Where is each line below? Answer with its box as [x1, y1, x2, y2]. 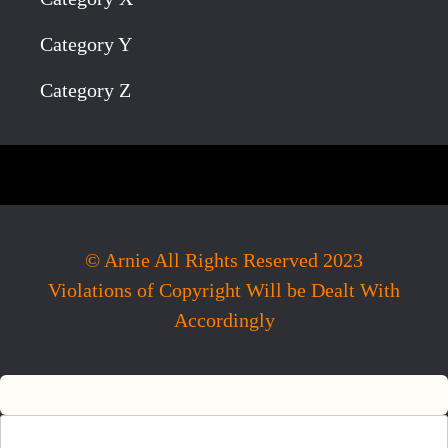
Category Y [40, 33, 132, 56]
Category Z [40, 79, 131, 102]
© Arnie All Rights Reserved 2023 [85, 249, 363, 272]
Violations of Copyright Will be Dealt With [48, 279, 400, 302]
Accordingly [173, 309, 275, 332]
